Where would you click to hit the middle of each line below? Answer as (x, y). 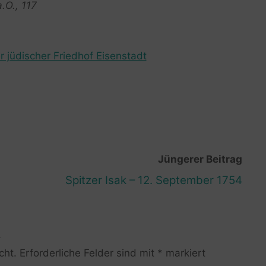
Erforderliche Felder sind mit (88, 253)
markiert (184, 253)
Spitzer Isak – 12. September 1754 (153, 180)
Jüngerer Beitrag (200, 159)
